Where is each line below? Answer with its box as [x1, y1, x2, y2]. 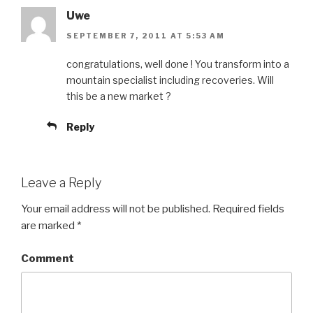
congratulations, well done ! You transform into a [66, 57, 289, 70]
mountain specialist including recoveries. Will [66, 73, 274, 86]
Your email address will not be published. [21, 203, 210, 216]
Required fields [210, 203, 284, 216]
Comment [21, 252, 74, 265]
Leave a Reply [21, 175, 101, 190]
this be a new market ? [66, 89, 171, 102]
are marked [21, 219, 77, 233]
